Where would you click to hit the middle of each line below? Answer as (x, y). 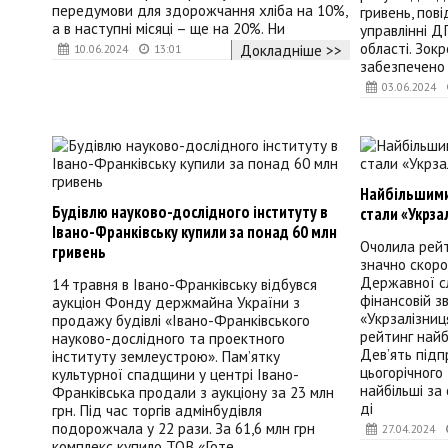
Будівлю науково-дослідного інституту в (190, 211)
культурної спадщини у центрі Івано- (175, 374)
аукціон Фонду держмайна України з (176, 302)
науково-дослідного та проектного (168, 338)
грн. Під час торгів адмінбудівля (157, 410)
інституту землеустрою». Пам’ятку (166, 356)
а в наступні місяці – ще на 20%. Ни (168, 28)
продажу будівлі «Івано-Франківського (181, 320)
